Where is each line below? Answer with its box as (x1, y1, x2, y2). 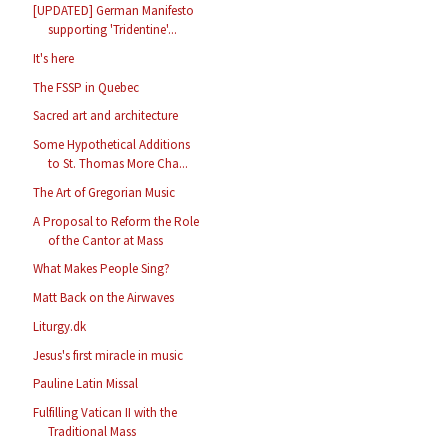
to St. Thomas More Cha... (48, 155, 189, 173)
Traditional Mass (48, 423, 137, 441)
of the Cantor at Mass (48, 231, 164, 249)
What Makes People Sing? (33, 260, 171, 278)
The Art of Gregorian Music (33, 183, 176, 201)
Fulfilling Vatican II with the (33, 404, 178, 422)
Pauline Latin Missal (33, 375, 139, 393)
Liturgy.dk (33, 317, 87, 335)
